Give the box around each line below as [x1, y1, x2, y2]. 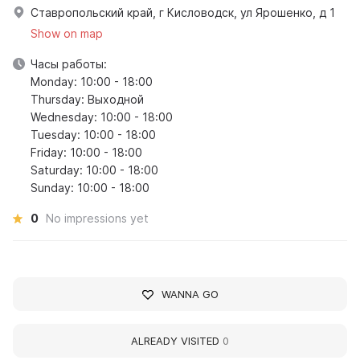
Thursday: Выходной [31, 92, 144, 107]
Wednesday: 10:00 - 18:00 [31, 110, 173, 125]
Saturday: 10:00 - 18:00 [31, 163, 158, 178]
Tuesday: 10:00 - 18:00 [31, 128, 156, 142]
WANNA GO [161, 288, 219, 301]
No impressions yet [46, 211, 149, 226]
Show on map [31, 27, 103, 41]
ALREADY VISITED [131, 334, 223, 348]
